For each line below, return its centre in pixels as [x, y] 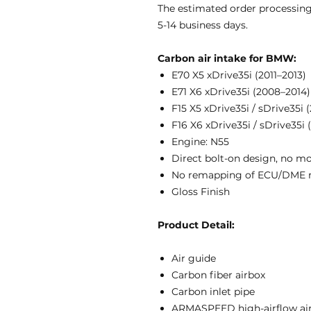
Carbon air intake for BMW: [227, 58]
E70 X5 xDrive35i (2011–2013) [239, 75]
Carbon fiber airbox [218, 275]
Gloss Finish [201, 192]
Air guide [194, 258]
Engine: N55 [200, 142]
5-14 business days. [203, 25]
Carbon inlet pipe [213, 292]
